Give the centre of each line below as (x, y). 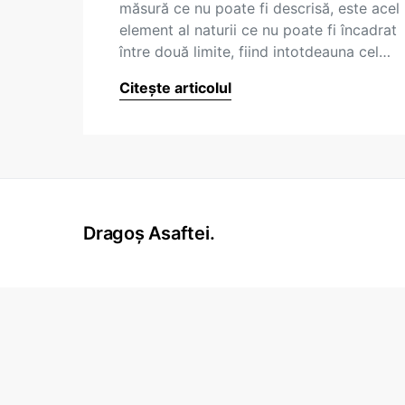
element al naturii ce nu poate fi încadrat (258, 30)
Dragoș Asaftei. (149, 233)
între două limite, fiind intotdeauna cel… (255, 52)
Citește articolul (175, 88)
